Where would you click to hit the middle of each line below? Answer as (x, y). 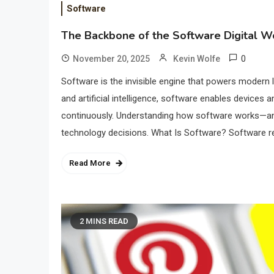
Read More (90, 163)
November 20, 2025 (111, 59)
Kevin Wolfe (197, 59)
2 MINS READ (104, 221)
